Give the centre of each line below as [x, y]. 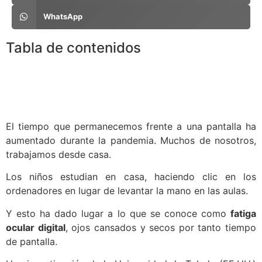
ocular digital [36, 227]
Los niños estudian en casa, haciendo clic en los [131, 177]
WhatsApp [63, 17]
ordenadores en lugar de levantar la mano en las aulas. [127, 191]
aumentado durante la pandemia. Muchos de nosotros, [131, 140]
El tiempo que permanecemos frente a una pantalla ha [131, 126]
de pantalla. [32, 241]
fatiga [243, 213]
